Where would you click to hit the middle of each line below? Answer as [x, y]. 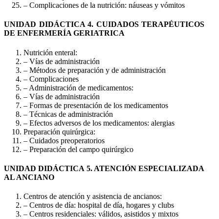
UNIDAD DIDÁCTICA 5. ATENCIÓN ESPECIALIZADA [104, 168]
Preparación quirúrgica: [59, 131]
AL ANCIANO [29, 177]
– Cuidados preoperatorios [64, 140]
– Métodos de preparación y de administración [95, 70]
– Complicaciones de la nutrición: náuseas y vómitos [104, 5]
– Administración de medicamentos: [78, 88]
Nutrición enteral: [50, 52]
